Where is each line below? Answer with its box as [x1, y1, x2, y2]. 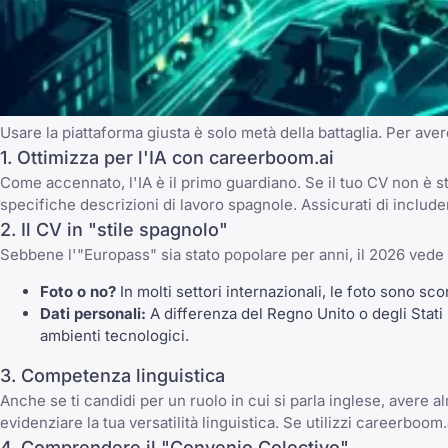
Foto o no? [40, 282, 116, 302]
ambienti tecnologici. [40, 326, 189, 346]
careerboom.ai [209, 147, 334, 169]
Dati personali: [40, 304, 146, 324]
